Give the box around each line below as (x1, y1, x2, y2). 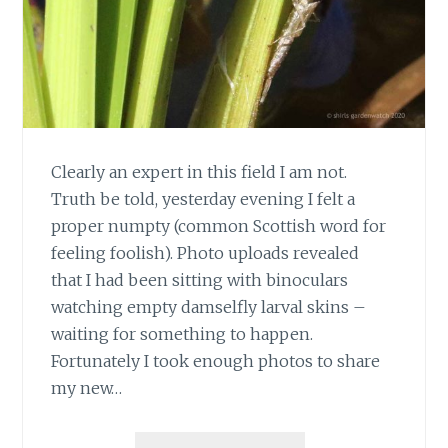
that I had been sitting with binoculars (51, 270, 349, 291)
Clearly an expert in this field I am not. (51, 162, 348, 183)
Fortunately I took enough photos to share (51, 351, 381, 372)
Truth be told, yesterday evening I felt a (51, 189, 356, 210)
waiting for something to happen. (51, 324, 314, 345)
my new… (51, 378, 123, 399)
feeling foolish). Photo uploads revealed (51, 243, 360, 264)
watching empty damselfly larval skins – (51, 297, 367, 318)
